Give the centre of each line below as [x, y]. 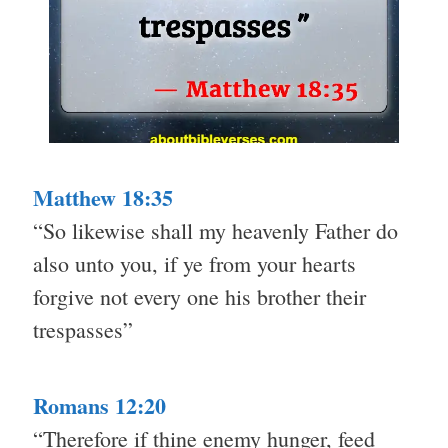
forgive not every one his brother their [199, 297]
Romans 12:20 [99, 406]
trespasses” [83, 330]
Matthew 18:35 [103, 198]
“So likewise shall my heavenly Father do [215, 231]
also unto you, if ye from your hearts [194, 264]
